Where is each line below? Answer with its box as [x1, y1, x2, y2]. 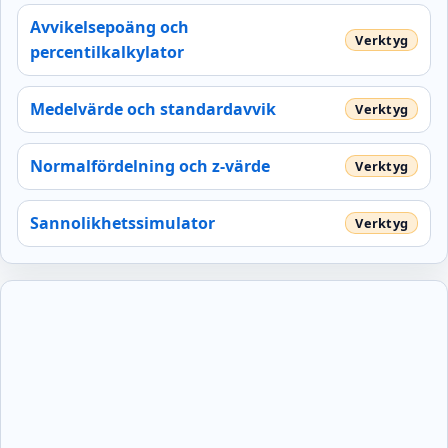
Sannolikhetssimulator [30, 211, 215, 234]
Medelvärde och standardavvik [30, 97, 276, 120]
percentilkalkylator [30, 40, 184, 63]
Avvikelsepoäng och [30, 15, 189, 38]
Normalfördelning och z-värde [30, 154, 270, 177]
